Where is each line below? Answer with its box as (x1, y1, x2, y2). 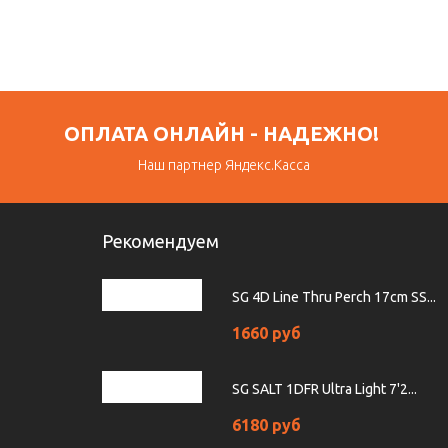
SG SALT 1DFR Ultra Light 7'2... (232, 381, 417, 398)
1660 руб (232, 324, 301, 343)
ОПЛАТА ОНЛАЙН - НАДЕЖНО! (64, 122, 384, 146)
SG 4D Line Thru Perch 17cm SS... (232, 289, 436, 306)
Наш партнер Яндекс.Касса (138, 157, 310, 174)
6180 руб (232, 416, 301, 435)
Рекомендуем (102, 231, 219, 252)
